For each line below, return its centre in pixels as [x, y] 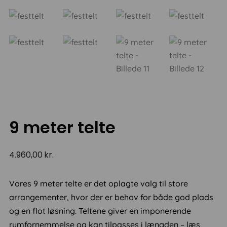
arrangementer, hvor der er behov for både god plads [111, 197]
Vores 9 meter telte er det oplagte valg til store [99, 184]
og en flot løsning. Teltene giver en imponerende [100, 211]
